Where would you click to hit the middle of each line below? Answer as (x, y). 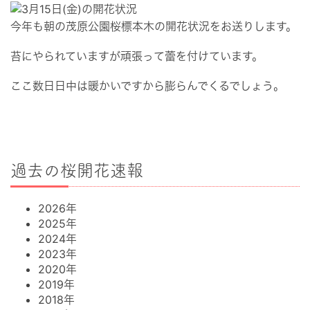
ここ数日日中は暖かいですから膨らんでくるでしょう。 (147, 85)
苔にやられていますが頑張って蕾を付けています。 (137, 56)
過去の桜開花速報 (77, 170)
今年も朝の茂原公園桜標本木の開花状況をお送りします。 (154, 26)
